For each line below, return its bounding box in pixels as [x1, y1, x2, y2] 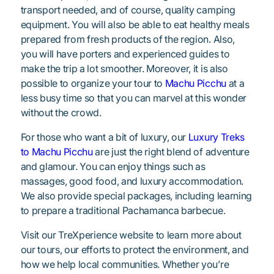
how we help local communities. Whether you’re [20, 257, 229, 270]
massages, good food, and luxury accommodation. [20, 174, 243, 187]
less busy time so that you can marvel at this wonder [20, 91, 246, 104]
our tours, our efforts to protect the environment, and [20, 243, 249, 256]
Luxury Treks [188, 130, 245, 143]
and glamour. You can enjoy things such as [20, 160, 206, 172]
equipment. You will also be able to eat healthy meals [20, 18, 250, 31]
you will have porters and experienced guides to [20, 47, 230, 60]
